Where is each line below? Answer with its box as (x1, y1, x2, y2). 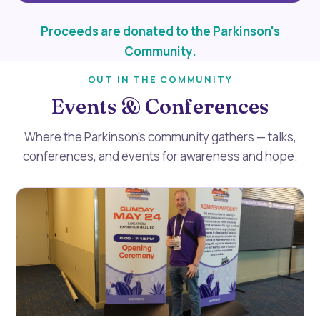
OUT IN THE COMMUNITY (87, 72, 233, 86)
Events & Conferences (51, 93, 269, 119)
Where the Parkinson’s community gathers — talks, (24, 128, 296, 145)
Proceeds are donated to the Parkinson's (40, 23, 280, 40)
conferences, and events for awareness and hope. (22, 147, 298, 164)
